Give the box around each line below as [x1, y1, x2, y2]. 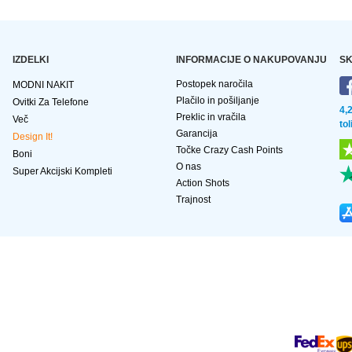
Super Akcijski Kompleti [13, 166, 112, 178]
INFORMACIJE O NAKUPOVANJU [176, 54, 327, 66]
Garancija [176, 128, 218, 140]
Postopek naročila [176, 79, 253, 90]
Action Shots [176, 178, 229, 189]
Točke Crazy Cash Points [176, 145, 283, 156]
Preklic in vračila [176, 112, 246, 123]
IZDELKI [13, 54, 49, 66]
